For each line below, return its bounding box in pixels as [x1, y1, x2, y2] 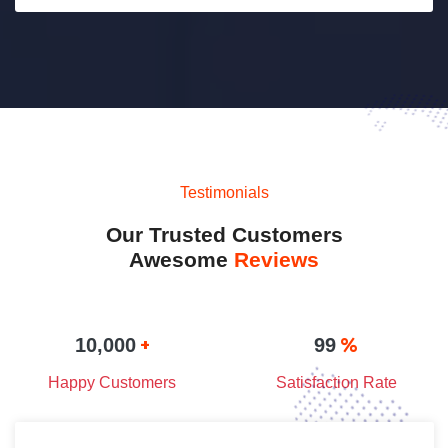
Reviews [234, 247, 319, 271]
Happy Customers [48, 373, 176, 391]
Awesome [129, 247, 234, 271]
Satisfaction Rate [275, 373, 397, 391]
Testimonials [179, 183, 269, 201]
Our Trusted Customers [105, 222, 343, 246]
